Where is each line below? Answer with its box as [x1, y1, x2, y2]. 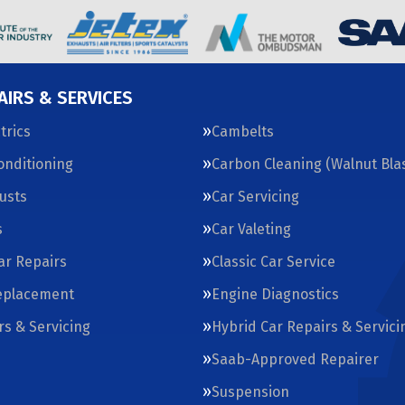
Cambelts [212, 123, 274, 140]
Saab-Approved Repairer [212, 351, 379, 368]
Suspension [212, 383, 289, 400]
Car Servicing [212, 188, 299, 205]
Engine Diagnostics [212, 286, 339, 303]
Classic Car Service [212, 253, 335, 270]
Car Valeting [212, 221, 291, 238]
